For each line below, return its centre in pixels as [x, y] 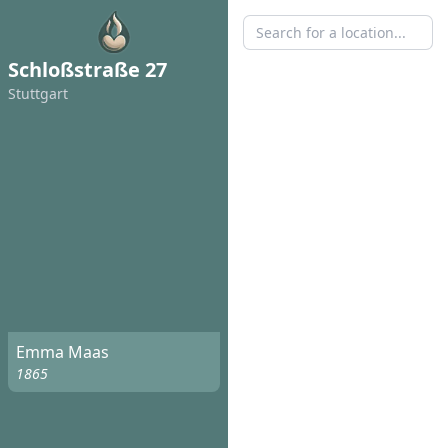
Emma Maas [62, 352]
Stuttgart [38, 93]
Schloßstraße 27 [87, 69]
